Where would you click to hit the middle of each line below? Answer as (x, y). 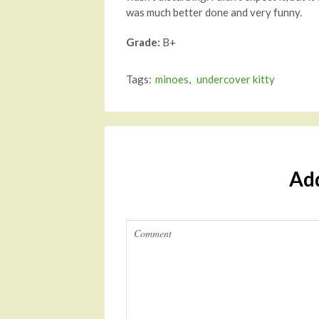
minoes (172, 79)
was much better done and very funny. (214, 12)
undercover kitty (236, 79)
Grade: (144, 42)
